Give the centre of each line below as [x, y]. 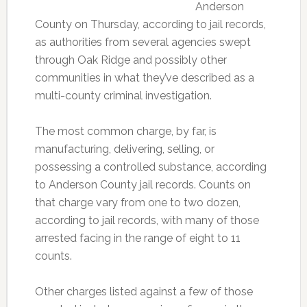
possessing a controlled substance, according [150, 167]
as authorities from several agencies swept [143, 42]
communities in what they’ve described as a [144, 78]
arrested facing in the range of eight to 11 [137, 238]
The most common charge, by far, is [125, 131]
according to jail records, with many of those [147, 220]
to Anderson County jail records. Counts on [143, 185]
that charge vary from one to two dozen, [137, 202]
